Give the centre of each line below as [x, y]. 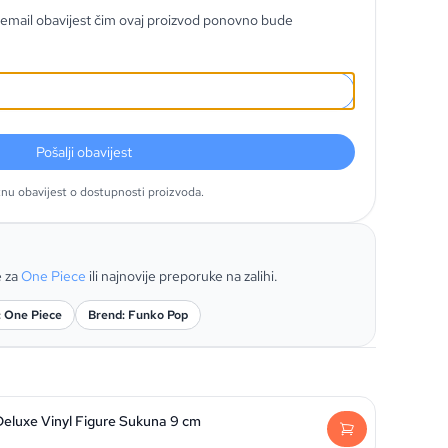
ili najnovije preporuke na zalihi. [183, 276]
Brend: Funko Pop [138, 315]
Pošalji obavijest [84, 152]
